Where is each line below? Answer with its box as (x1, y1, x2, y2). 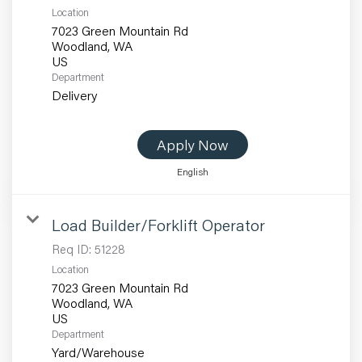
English (177, 166, 208, 179)
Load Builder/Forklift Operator (52, 214, 265, 236)
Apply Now (157, 135, 229, 155)
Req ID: (52, 241, 95, 258)
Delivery (52, 86, 97, 104)
